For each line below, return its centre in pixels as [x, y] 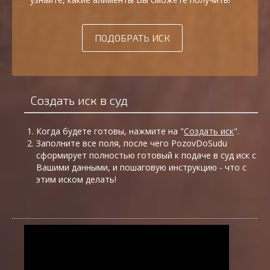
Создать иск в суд [79, 100]
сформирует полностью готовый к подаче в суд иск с [146, 155]
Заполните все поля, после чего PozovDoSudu [132, 143]
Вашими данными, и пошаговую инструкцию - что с [141, 168]
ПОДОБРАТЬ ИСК [132, 38]
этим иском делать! [76, 180]
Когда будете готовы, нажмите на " [110, 131]
